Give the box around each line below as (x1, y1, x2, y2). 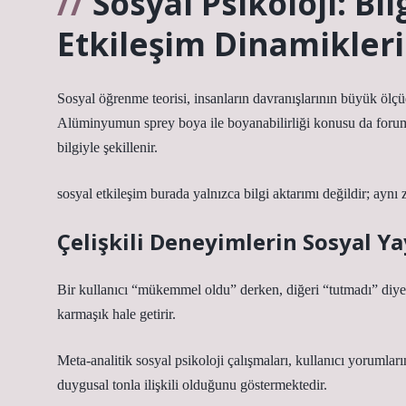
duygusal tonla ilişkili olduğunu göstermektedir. (57, 377, 327, 392)
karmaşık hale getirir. (57, 306, 176, 322)
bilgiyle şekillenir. (57, 140, 158, 155)
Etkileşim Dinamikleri (57, 22, 404, 65)
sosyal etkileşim (57, 186, 147, 201)
